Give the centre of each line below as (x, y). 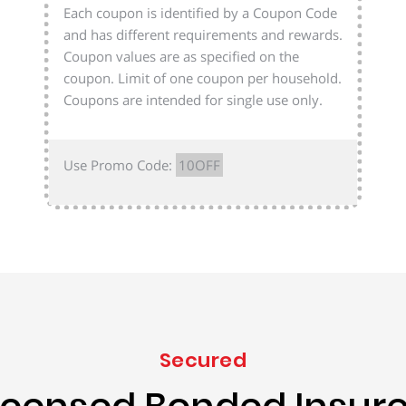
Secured (203, 360)
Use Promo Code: (120, 164)
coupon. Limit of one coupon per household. (203, 77)
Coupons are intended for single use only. (193, 99)
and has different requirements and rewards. (203, 34)
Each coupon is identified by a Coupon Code (200, 12)
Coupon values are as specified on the (181, 56)
